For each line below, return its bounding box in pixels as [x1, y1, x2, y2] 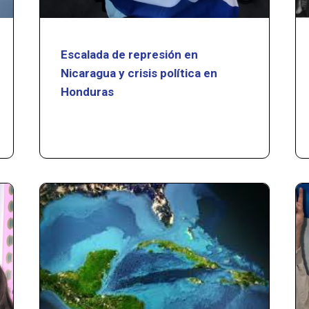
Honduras [61, 84, 114, 99]
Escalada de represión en [61, 47, 199, 61]
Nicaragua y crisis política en [61, 66, 218, 80]
